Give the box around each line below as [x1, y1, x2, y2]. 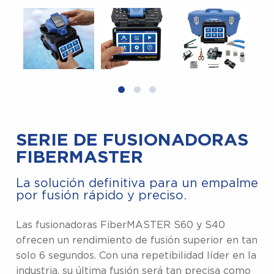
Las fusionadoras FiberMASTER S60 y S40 [16, 220, 226, 230]
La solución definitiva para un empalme [16, 177, 259, 190]
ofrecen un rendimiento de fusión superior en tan [16, 235, 258, 245]
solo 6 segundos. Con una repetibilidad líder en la [16, 250, 257, 261]
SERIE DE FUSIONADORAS [16, 131, 249, 149]
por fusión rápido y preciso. [16, 189, 187, 202]
